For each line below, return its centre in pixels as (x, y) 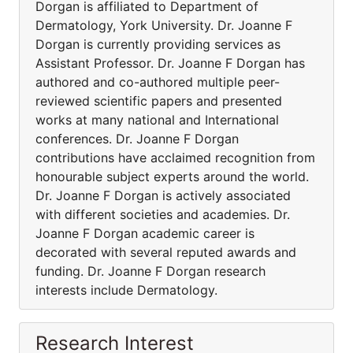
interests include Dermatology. (126, 290)
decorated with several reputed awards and (166, 252)
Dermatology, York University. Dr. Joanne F (164, 25)
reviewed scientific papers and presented (159, 101)
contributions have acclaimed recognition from (175, 158)
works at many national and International (157, 120)
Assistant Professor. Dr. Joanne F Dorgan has (170, 63)
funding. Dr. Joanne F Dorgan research (150, 271)
